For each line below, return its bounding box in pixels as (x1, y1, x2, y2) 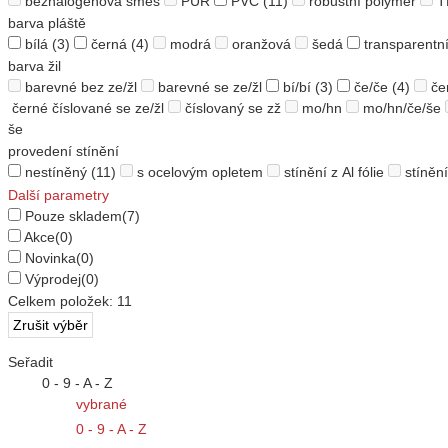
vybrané (76, 396, 127, 413)
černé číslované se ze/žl (12, 100, 164, 117)
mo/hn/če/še (363, 100, 441, 117)
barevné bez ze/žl (25, 79, 137, 96)
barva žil (8, 58, 61, 75)
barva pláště (8, 15, 86, 32)
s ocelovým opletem (137, 164, 263, 181)
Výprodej (25, 271, 81, 288)
